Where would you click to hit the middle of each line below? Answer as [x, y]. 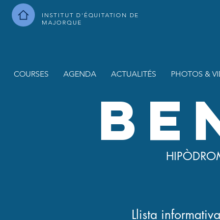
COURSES [31, 74]
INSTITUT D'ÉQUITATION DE [91, 15]
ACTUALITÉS [134, 74]
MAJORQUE [62, 22]
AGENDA [80, 74]
